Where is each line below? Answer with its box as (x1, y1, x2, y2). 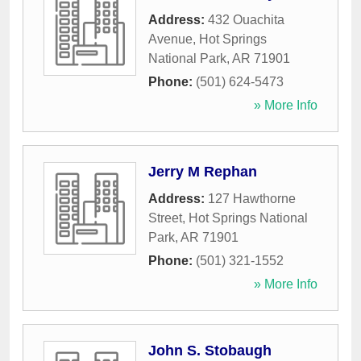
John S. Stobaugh (148, 342, 272, 359)
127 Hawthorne (208, 192, 296, 206)
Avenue (148, 32, 193, 47)
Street (148, 211, 182, 226)
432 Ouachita (208, 13, 284, 27)
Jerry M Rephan (148, 164, 257, 180)
